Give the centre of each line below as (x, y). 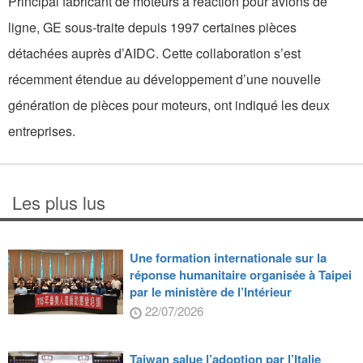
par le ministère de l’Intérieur (210, 292)
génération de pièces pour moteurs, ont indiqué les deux (169, 105)
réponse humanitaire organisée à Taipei (240, 275)
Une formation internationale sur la (228, 258)
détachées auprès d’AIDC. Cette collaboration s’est (154, 53)
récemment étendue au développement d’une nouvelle (164, 79)
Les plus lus (59, 203)
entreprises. (42, 131)
